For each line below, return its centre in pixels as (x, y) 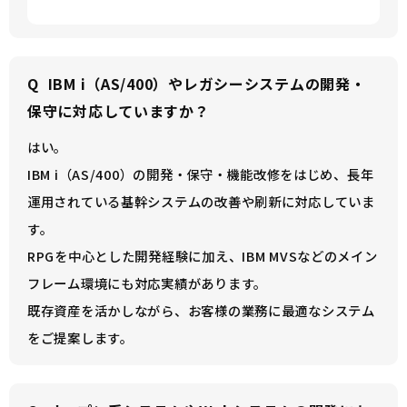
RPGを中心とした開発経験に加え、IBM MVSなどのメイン (203, 256)
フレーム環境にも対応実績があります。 (147, 283)
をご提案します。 (80, 338)
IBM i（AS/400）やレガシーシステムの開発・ (207, 84)
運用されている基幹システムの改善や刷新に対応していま (201, 201)
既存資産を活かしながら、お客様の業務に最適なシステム (201, 310)
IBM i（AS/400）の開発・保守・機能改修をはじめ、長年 (201, 174)
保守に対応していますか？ (119, 111)
